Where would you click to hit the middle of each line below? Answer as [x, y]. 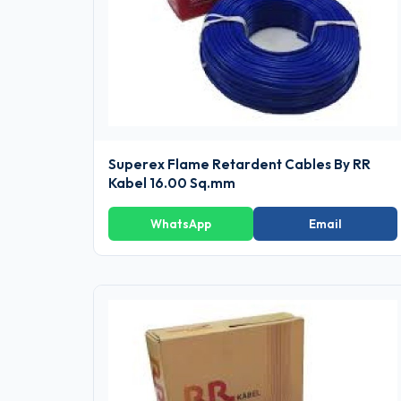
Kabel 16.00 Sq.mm [172, 183]
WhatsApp [180, 223]
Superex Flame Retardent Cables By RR [239, 164]
